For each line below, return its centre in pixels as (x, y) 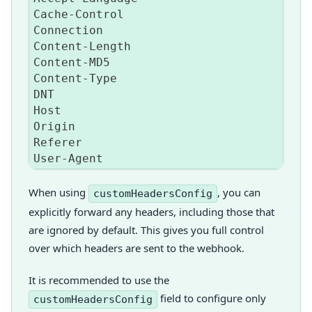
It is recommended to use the (99, 280)
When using (58, 193)
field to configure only (212, 298)
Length (110, 47)
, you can (239, 193)
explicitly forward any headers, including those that (151, 212)
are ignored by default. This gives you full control (146, 230)
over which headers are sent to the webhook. (136, 248)
